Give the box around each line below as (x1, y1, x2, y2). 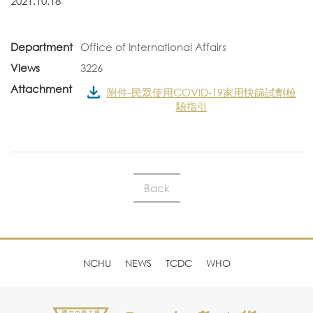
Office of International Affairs (80, 41, 226, 53)
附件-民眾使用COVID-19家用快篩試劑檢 (106, 86, 296, 99)
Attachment (10, 82, 72, 95)
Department (10, 41, 73, 53)
